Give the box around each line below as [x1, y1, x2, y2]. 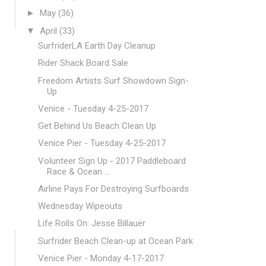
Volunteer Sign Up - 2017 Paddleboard [37, 155, 186, 166]
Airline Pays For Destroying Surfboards [37, 183, 189, 194]
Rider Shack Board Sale [37, 58, 128, 69]
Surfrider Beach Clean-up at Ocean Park [37, 235, 193, 246]
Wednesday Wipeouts [37, 201, 122, 211]
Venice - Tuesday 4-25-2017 [37, 103, 148, 114]
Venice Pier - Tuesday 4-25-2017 [37, 138, 166, 149]
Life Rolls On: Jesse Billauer [37, 218, 145, 229]
